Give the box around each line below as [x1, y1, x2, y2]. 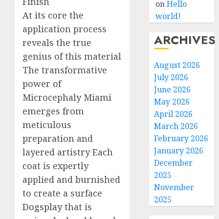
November [154, 182, 195, 193]
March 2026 [154, 121, 198, 131]
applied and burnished [22, 174, 120, 185]
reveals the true [22, 37, 91, 48]
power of [22, 78, 61, 89]
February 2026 [154, 133, 209, 144]
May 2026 [154, 96, 190, 107]
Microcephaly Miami [22, 91, 111, 103]
